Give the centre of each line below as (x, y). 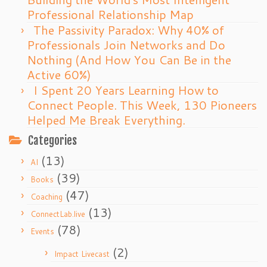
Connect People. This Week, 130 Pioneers (142, 105)
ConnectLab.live (58, 214)
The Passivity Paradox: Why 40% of (129, 30)
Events (42, 231)
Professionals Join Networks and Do (126, 45)
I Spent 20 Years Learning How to (126, 90)
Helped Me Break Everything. (106, 120)
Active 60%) (59, 74)
